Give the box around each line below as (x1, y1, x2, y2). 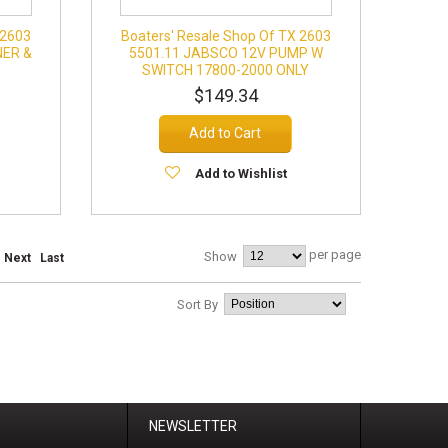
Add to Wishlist (194, 166, 287, 181)
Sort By (177, 297, 218, 312)
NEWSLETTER (149, 418, 237, 434)
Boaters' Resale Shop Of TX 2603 (120, 28, 331, 44)
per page (306, 247, 361, 263)
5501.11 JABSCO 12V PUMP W (128, 45, 323, 61)
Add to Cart (189, 125, 262, 141)
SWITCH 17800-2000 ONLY (142, 62, 310, 78)
